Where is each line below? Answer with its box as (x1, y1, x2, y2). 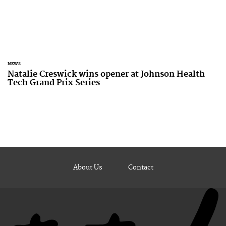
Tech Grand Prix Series (8, 78, 100, 88)
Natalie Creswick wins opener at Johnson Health (8, 69, 205, 79)
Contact (128, 163, 153, 172)
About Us (73, 163, 102, 172)
